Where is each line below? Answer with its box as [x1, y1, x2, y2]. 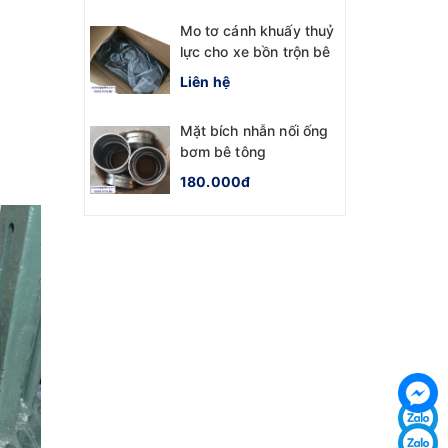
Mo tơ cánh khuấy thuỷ [179, 21, 335, 39]
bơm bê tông [179, 142, 267, 160]
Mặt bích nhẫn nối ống [179, 121, 329, 139]
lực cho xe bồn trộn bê [179, 42, 331, 60]
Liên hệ [179, 72, 231, 90]
